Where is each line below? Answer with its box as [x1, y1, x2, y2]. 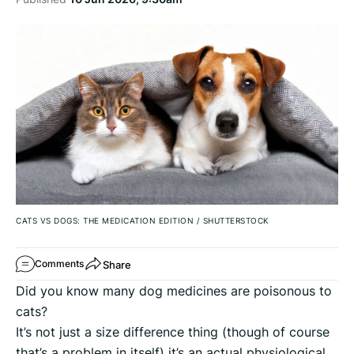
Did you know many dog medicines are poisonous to [16, 282, 332, 300]
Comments [35, 257, 84, 271]
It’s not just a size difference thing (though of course [16, 323, 330, 341]
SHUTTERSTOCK [200, 215, 269, 227]
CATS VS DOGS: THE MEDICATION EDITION [16, 215, 197, 227]
